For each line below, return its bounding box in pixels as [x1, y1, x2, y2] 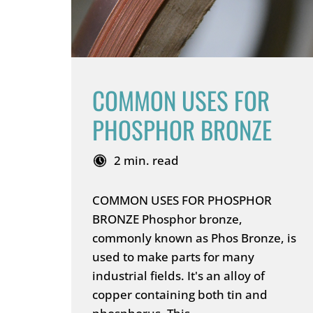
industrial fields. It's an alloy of [92, 268, 265, 284]
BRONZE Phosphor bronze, [92, 211, 242, 227]
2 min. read [114, 152, 179, 168]
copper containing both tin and [92, 286, 268, 303]
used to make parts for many [92, 249, 254, 265]
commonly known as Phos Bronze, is [92, 230, 296, 246]
